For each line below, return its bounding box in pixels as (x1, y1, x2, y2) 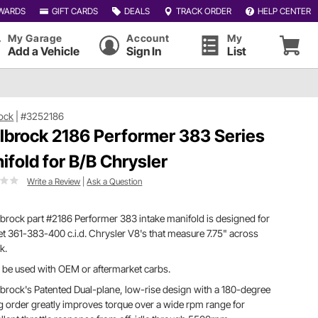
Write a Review (27, 175, 81, 187)
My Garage (8, 32, 62, 44)
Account (126, 32, 170, 44)
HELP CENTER (257, 5, 311, 16)
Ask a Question (87, 175, 143, 187)
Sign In (126, 44, 162, 58)
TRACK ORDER (175, 5, 231, 16)
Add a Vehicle (8, 44, 79, 58)
